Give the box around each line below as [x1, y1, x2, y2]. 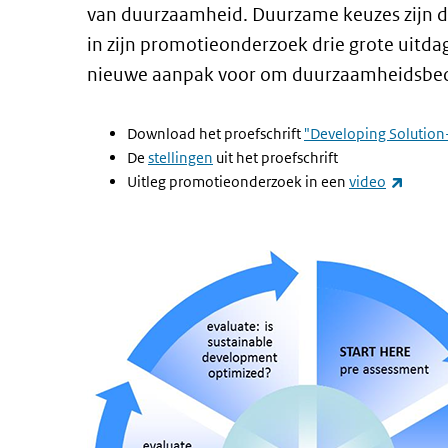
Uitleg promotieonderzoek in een [127, 172, 349, 191]
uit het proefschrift [213, 148, 338, 167]
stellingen [148, 148, 213, 167]
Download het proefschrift [127, 124, 304, 143]
